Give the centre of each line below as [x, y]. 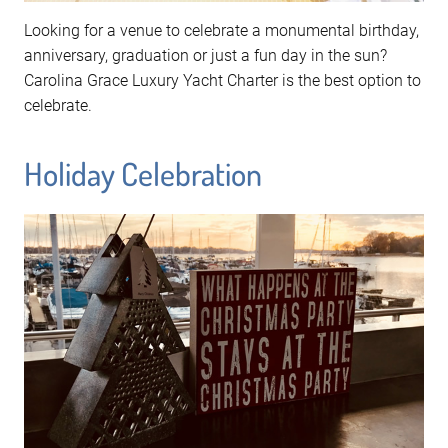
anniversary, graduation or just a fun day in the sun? [205, 55]
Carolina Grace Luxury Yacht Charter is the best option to [222, 80]
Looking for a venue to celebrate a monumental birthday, [221, 30]
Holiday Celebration [143, 173]
